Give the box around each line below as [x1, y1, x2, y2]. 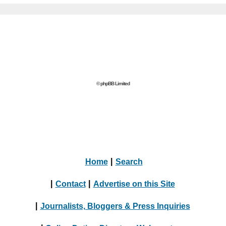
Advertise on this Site [93, 179, 175, 188]
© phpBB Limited [96, 81, 130, 86]
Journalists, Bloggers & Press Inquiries [40, 201, 190, 210]
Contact [55, 179, 86, 188]
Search [115, 157, 143, 165]
